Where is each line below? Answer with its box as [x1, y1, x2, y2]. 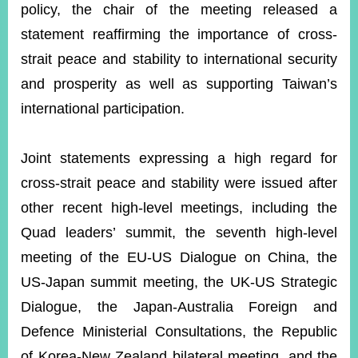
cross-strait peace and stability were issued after [21, 175, 337, 191]
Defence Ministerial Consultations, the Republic [21, 324, 337, 340]
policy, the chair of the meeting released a [21, 2, 337, 18]
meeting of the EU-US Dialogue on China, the [21, 249, 337, 265]
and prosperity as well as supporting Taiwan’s [21, 76, 337, 92]
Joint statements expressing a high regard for [21, 150, 337, 166]
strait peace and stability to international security [21, 51, 337, 67]
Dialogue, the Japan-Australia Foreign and [21, 299, 337, 315]
